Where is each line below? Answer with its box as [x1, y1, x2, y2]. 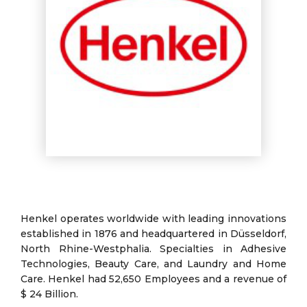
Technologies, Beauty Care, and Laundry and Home [21, 257, 286, 270]
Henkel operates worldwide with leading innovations [21, 212, 286, 225]
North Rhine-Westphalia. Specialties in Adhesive [21, 242, 286, 255]
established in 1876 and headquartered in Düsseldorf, [21, 227, 286, 240]
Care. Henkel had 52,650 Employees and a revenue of [21, 272, 286, 285]
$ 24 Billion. [21, 287, 78, 300]
